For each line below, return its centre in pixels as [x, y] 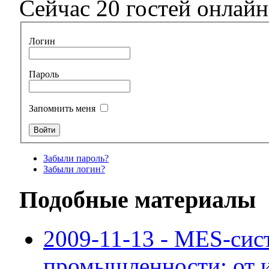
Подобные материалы [138, 200]
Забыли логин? [74, 169]
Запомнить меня [64, 108]
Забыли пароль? [76, 158]
